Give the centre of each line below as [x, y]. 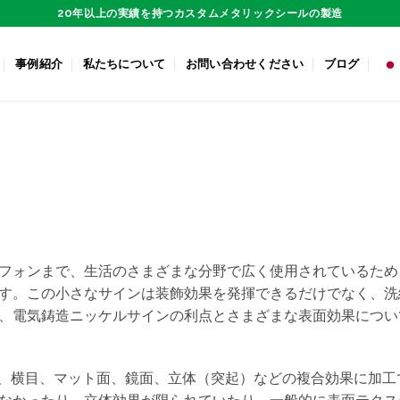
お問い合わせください [245, 63]
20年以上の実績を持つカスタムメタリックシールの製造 [200, 13]
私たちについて [124, 63]
